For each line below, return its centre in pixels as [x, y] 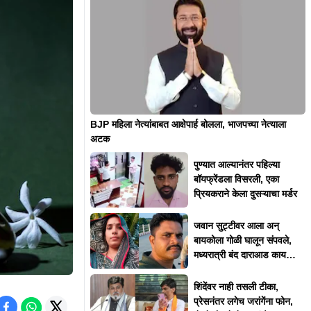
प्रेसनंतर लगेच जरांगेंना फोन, [243, 302]
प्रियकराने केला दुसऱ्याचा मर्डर [245, 194]
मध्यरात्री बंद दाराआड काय [239, 255]
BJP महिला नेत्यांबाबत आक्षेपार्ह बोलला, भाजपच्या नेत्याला [188, 124]
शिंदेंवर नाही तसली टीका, [236, 287]
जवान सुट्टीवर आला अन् [236, 226]
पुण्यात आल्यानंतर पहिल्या [236, 165]
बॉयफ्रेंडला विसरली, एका [236, 179]
